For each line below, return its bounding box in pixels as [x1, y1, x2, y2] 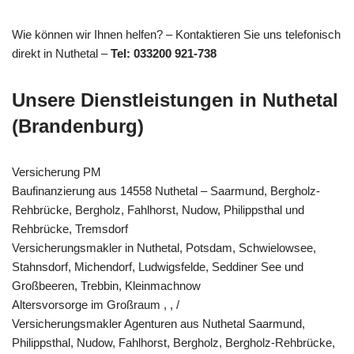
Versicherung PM [12, 164, 101, 179]
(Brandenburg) [12, 115, 144, 137]
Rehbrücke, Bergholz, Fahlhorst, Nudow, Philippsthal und [12, 202, 304, 217]
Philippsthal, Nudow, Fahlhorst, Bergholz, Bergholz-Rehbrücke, [12, 335, 335, 349]
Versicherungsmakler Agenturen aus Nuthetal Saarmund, [12, 316, 305, 330]
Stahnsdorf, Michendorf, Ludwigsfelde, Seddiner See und [12, 259, 303, 273]
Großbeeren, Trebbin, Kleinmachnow [12, 278, 201, 292]
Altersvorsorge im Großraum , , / [12, 297, 179, 311]
